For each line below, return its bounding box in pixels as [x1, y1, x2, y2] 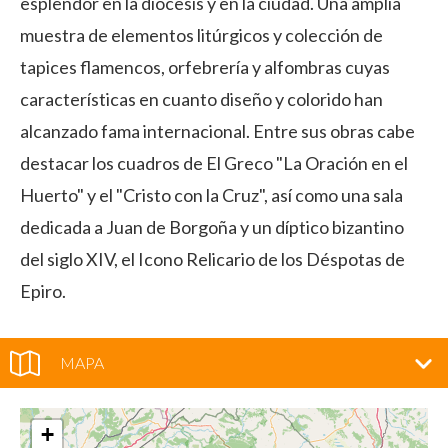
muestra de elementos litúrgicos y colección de [20, 24, 383, 46]
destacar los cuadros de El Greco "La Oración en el [20, 152, 408, 174]
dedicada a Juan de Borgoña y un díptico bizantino [20, 216, 404, 238]
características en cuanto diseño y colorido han [20, 88, 383, 110]
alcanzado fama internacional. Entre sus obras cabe [20, 120, 415, 142]
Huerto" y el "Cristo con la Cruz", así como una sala [20, 184, 403, 206]
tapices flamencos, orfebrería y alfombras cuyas [20, 56, 390, 78]
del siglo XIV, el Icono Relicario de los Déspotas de [20, 248, 405, 270]
